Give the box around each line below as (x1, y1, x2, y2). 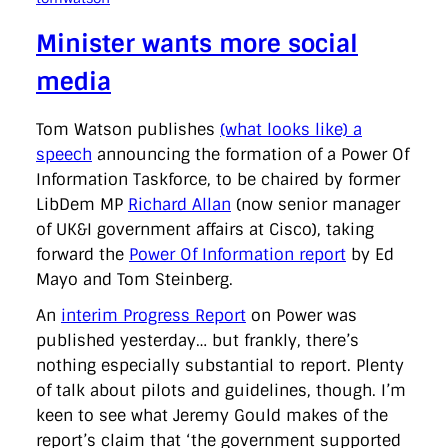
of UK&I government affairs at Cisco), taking (36, 219, 374, 241)
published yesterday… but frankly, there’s (36, 330, 359, 352)
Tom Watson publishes (36, 119, 220, 141)
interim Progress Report (61, 305, 246, 327)
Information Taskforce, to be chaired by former (36, 169, 400, 191)
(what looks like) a (220, 119, 362, 141)
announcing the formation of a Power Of (92, 144, 409, 166)
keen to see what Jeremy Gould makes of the (36, 405, 388, 427)
